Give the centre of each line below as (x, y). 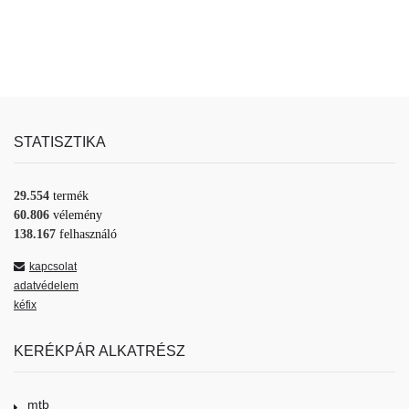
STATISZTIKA (60, 142)
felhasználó (88, 235)
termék (71, 196)
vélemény (78, 215)
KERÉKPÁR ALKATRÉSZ (100, 351)
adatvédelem (46, 286)
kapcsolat (53, 267)
